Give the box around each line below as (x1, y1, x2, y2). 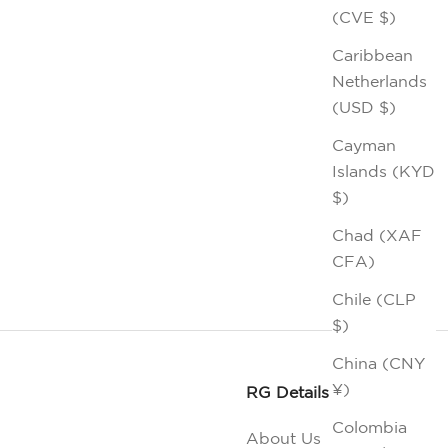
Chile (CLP (332, 289, 416, 308)
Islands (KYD (332, 161, 435, 180)
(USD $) (332, 97, 396, 116)
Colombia (332, 417, 407, 436)
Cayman (332, 135, 396, 154)
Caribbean (332, 45, 413, 64)
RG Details (246, 383, 329, 402)
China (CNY (332, 353, 425, 372)
